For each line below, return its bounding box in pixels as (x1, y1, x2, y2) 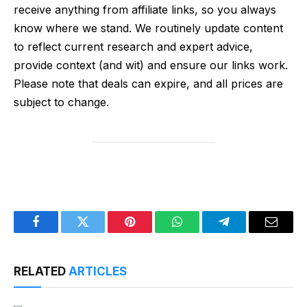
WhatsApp (175, 225, 229, 238)
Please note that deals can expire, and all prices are (14, 76, 283, 90)
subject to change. (14, 95, 109, 109)
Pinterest (129, 225, 173, 238)
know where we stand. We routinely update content (14, 21, 283, 35)
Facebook (34, 225, 83, 238)
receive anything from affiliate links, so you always (14, 2, 276, 16)
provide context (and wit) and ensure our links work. (14, 58, 288, 72)
